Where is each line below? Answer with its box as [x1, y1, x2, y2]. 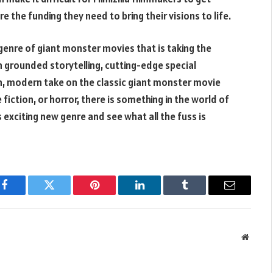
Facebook [3, 188, 46, 200]
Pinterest [93, 188, 132, 200]
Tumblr [183, 188, 216, 200]
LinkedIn [138, 188, 179, 200]
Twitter [48, 188, 80, 200]
